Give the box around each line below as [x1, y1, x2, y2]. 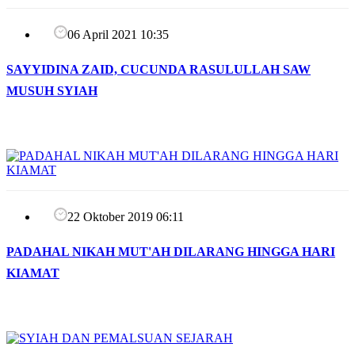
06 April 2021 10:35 [67, 28, 169, 42]
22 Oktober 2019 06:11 [67, 210, 184, 224]
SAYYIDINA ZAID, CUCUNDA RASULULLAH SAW [6, 63, 311, 77]
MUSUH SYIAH [6, 84, 97, 98]
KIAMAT [6, 265, 59, 280]
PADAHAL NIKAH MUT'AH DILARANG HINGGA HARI [6, 244, 335, 258]
